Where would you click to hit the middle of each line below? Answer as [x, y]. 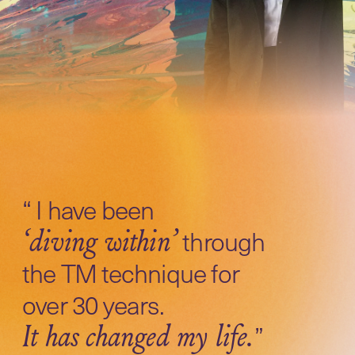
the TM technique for [131, 273]
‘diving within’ [100, 242]
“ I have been [88, 209]
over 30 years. [95, 304]
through [221, 241]
